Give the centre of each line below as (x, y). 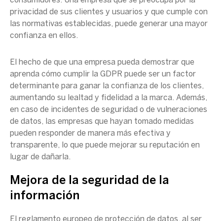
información (45, 196)
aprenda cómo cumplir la (55, 74)
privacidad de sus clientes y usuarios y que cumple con (109, 12)
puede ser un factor (159, 74)
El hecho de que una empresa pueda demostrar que (102, 62)
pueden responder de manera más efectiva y (90, 133)
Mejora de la (46, 181)
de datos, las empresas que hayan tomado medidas (102, 122)
